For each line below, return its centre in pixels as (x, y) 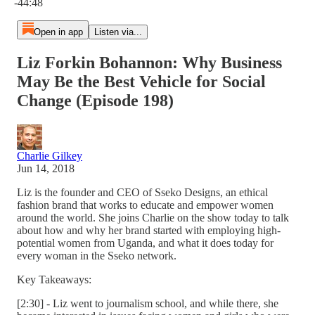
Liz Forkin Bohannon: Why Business (149, 62)
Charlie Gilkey (50, 155)
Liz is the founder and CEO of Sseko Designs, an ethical (142, 192)
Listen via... (118, 32)
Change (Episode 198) (95, 100)
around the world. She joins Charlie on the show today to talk (153, 217)
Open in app (58, 32)
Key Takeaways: (54, 279)
